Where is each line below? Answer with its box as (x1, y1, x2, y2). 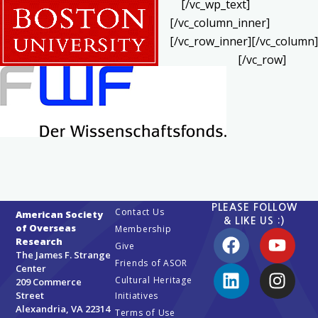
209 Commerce (16, 275, 82, 288)
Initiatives (114, 289, 159, 302)
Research (16, 234, 63, 248)
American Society (16, 207, 104, 221)
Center (16, 261, 47, 275)
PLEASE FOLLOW (211, 202, 298, 212)
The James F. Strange (16, 248, 111, 261)
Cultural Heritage (114, 273, 192, 286)
